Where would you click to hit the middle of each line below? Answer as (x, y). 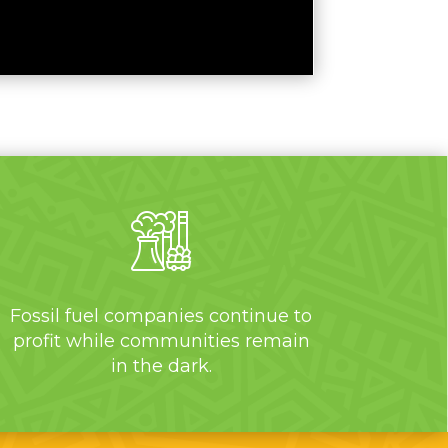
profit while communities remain (161, 340)
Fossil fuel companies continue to (161, 315)
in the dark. (161, 365)
